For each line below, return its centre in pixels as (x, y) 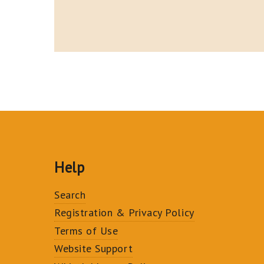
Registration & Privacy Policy (124, 213)
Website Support (94, 249)
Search (70, 194)
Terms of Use (86, 230)
